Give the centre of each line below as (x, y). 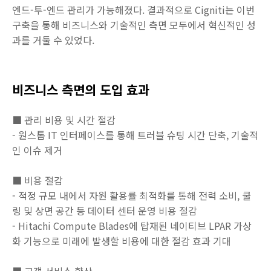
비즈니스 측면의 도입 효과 (81, 90)
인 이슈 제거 (38, 150)
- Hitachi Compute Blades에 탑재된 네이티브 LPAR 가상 (132, 226)
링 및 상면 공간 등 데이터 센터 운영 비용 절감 (105, 211)
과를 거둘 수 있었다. (53, 40)
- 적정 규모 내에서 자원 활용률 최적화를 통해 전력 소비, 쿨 (132, 195)
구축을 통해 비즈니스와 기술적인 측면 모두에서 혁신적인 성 (134, 25)
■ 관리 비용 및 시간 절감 (64, 120)
